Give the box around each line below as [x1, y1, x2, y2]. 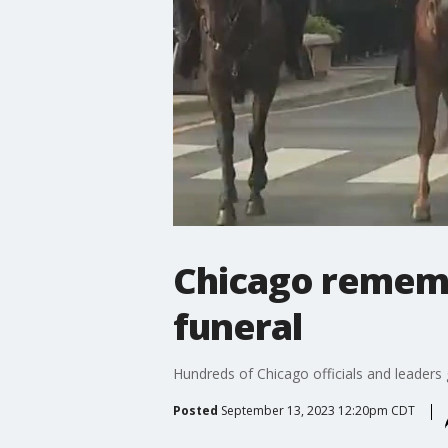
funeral [172, 301, 302, 351]
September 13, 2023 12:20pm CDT [220, 401, 415, 419]
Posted [172, 401, 218, 419]
